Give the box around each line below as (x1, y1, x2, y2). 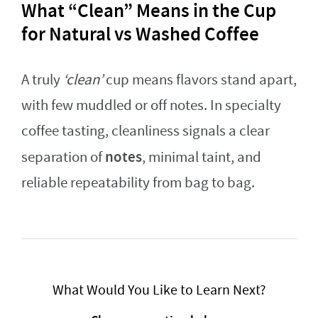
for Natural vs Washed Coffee (21, 21, 259, 47)
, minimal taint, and (142, 147, 261, 167)
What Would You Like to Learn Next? (52, 280, 266, 299)
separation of (21, 147, 105, 167)
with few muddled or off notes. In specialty (21, 95, 281, 115)
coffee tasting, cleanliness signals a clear (21, 121, 270, 141)
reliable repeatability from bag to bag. (21, 172, 255, 192)
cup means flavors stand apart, (103, 70, 297, 89)
